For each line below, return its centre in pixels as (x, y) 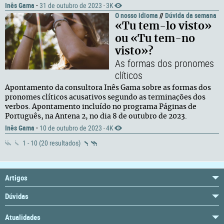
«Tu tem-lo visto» (163, 26)
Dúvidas (17, 196)
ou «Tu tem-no (155, 39)
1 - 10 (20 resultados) (51, 143)
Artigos (16, 177)
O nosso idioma (137, 15)
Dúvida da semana (191, 15)
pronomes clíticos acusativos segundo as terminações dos (105, 97)
